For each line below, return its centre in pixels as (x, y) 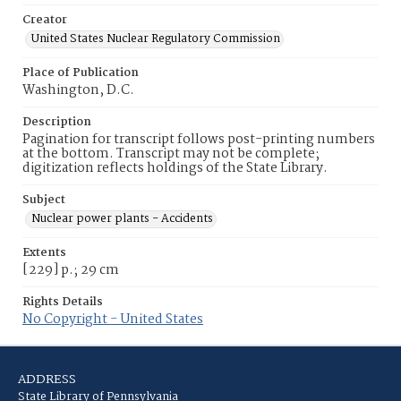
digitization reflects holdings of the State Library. (175, 168)
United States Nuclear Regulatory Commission (156, 39)
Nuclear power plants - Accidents (122, 219)
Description (57, 122)
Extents (44, 253)
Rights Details (63, 302)
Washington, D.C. (78, 90)
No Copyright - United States (113, 320)
